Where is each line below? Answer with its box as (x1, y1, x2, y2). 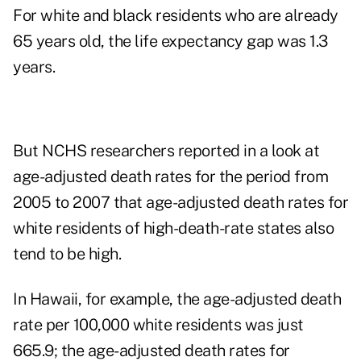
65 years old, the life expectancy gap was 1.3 (13, 31, 328, 52)
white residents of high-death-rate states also (13, 218, 334, 239)
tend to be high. (13, 244, 121, 264)
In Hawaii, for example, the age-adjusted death (13, 289, 341, 309)
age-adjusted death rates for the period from (13, 167, 328, 187)
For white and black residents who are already (13, 6, 338, 26)
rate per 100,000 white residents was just (13, 315, 304, 335)
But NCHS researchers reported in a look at (13, 141, 319, 161)
